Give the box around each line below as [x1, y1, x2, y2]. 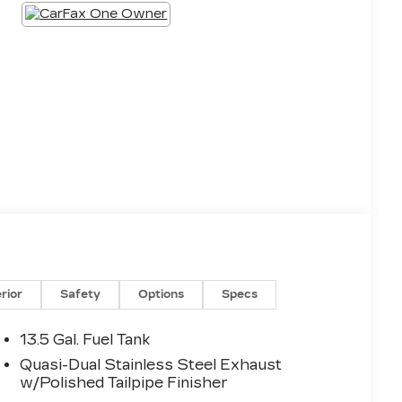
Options [138, 288, 185, 301]
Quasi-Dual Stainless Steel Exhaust [20, 356, 283, 374]
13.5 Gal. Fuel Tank [20, 331, 151, 349]
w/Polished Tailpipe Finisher [20, 374, 229, 392]
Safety [60, 288, 101, 301]
